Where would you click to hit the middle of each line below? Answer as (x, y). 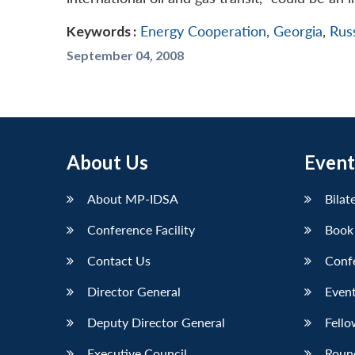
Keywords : (101, 32)
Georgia (298, 32)
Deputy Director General (156, 323)
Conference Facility (141, 230)
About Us (107, 162)
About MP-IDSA (133, 199)
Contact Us (119, 261)
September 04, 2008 (125, 55)
